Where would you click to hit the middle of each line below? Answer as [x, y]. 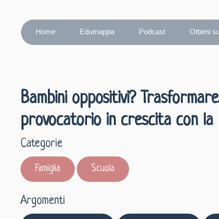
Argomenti [43, 201]
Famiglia [48, 169]
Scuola [103, 169]
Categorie [42, 144]
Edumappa [97, 32]
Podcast [152, 32]
